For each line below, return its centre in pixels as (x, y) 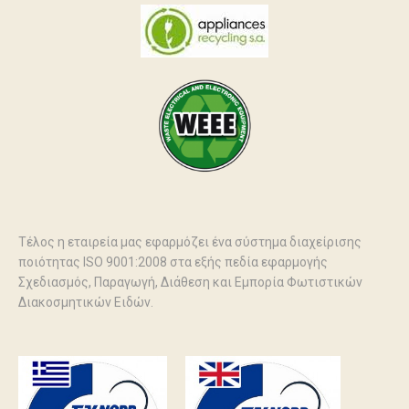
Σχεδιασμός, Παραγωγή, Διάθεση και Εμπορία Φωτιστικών (190, 282)
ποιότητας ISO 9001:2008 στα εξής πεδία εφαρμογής (173, 262)
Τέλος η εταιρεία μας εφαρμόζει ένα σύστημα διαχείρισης (190, 242)
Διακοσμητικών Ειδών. (86, 302)
